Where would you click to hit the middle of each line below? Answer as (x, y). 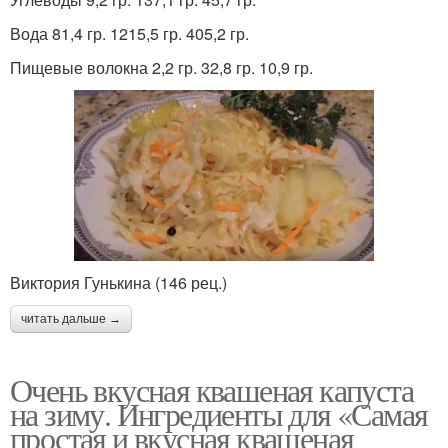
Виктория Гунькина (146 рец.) (118, 282)
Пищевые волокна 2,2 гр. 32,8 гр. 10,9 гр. (161, 67)
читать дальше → (71, 318)
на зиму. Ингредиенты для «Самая (219, 413)
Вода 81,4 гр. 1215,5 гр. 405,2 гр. (129, 33)
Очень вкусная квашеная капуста (211, 389)
